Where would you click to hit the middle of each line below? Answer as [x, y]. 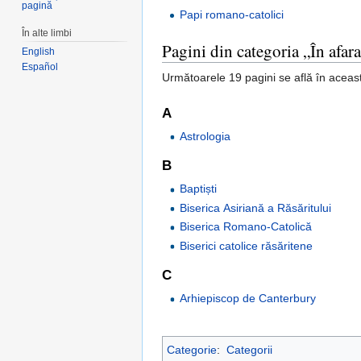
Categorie [192, 350]
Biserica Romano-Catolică [246, 227]
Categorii [249, 350]
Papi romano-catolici [232, 15]
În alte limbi [47, 33]
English [39, 52]
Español [40, 67]
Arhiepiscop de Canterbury [248, 299]
